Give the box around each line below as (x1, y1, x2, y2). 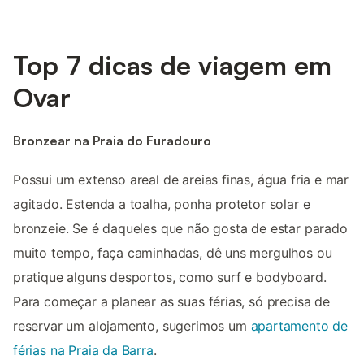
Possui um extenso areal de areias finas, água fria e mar (13, 171, 349, 188)
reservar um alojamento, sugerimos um (13, 318, 251, 335)
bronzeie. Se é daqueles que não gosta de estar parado (13, 220, 348, 237)
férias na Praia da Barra (13, 342, 154, 359)
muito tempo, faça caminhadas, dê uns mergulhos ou (13, 245, 332, 262)
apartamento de (250, 318, 349, 335)
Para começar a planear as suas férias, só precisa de (13, 293, 330, 310)
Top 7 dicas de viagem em (13, 48, 331, 81)
